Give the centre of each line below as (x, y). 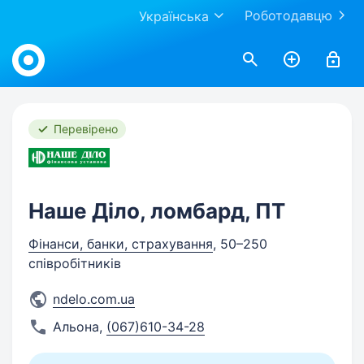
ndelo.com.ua (94, 299)
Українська (174, 16)
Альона (76, 327)
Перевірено (86, 129)
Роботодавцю (288, 15)
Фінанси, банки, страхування (121, 244)
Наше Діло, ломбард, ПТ (157, 211)
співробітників (75, 263)
